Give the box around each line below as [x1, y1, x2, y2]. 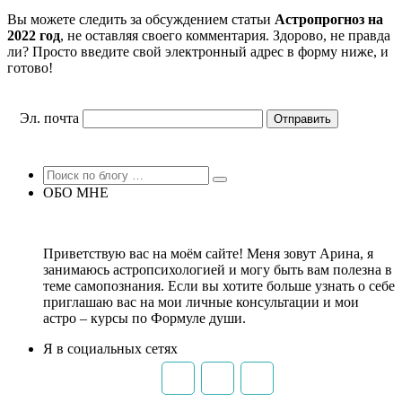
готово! [7, 59, 53, 75]
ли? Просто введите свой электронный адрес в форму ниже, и [7, 43, 389, 59]
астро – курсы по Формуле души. [43, 310, 246, 327]
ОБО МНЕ [43, 185, 109, 201]
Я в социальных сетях [43, 341, 178, 357]
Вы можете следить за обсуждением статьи [7, 11, 275, 27]
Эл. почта [20, 110, 79, 127]
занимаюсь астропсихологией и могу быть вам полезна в [43, 262, 392, 278]
